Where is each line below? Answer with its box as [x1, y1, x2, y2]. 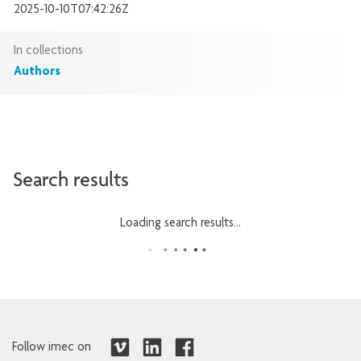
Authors [14, 66, 60, 80]
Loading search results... [120, 218, 241, 231]
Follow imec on [12, 342, 91, 355]
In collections [14, 45, 83, 59]
